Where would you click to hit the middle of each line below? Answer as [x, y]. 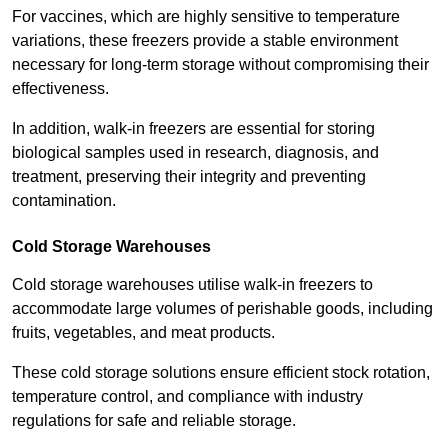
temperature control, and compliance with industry [187, 397]
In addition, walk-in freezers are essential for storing [193, 129]
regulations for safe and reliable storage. [154, 421]
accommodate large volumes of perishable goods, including [222, 309]
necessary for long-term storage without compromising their [220, 65]
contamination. [64, 201]
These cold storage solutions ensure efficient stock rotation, [221, 373]
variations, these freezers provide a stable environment [205, 41]
